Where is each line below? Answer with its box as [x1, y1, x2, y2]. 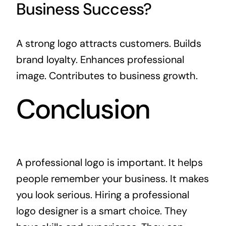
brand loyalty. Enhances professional [16, 52, 184, 66]
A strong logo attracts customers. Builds [16, 36, 201, 50]
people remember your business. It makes [16, 172, 209, 186]
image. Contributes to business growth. [16, 69, 198, 82]
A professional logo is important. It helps [16, 156, 203, 169]
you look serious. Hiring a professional [16, 188, 189, 202]
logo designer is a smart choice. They [16, 204, 187, 218]
